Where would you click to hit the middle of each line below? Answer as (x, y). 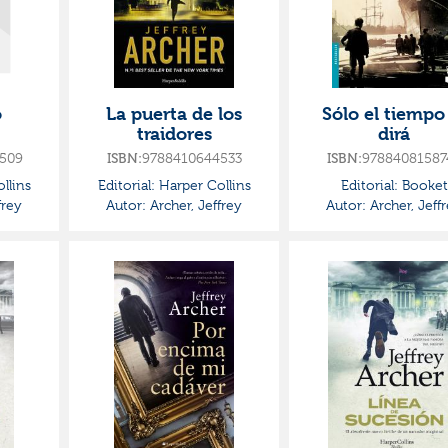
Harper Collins (202, 185)
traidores (174, 133)
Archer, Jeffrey (194, 205)
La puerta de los (174, 113)
